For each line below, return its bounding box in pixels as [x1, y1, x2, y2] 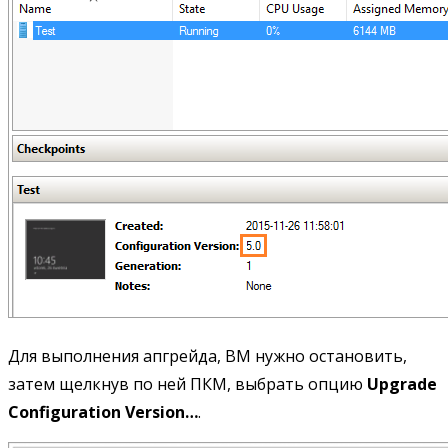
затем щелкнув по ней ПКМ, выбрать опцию [8, 373, 367, 396]
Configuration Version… [8, 401, 198, 424]
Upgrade [367, 373, 437, 396]
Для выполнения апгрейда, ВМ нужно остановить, [8, 345, 407, 368]
